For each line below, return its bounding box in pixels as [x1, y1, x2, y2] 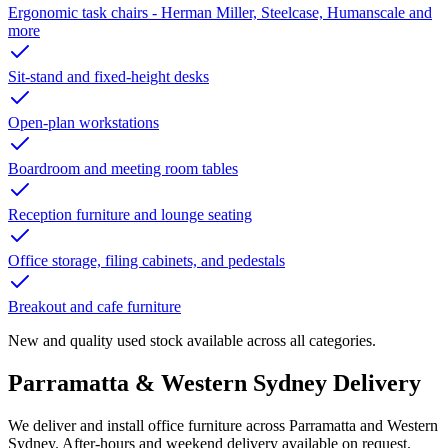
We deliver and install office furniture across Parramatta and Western [8, 417, 438, 434]
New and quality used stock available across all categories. [8, 332, 376, 350]
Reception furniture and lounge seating [8, 206, 252, 224]
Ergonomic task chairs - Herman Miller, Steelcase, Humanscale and [8, 4, 432, 22]
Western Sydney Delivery [155, 370, 421, 397]
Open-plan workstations [8, 114, 159, 132]
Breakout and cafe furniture [8, 298, 181, 316]
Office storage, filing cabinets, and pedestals [8, 252, 285, 270]
